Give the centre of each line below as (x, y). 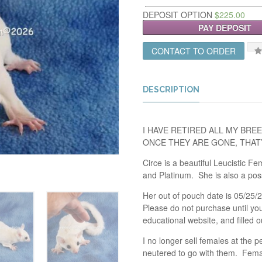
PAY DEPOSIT (225, 27)
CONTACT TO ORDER (194, 51)
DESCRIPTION (171, 90)
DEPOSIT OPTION (179, 14)
